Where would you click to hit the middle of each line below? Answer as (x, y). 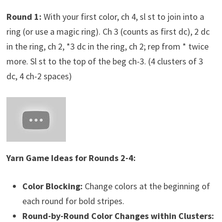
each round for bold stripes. (73, 201)
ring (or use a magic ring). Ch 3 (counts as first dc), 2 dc (108, 32)
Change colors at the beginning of (146, 186)
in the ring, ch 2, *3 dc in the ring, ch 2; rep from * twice (107, 47)
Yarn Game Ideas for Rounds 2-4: (71, 158)
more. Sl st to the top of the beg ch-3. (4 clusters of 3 (105, 61)
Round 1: (24, 17)
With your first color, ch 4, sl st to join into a (123, 17)
